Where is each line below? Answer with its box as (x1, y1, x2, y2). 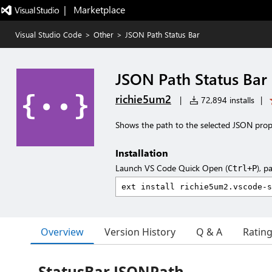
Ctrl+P (228, 163, 257, 173)
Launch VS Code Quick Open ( (115, 162, 228, 174)
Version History (104, 225, 175, 239)
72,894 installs (199, 94, 254, 106)
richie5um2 (115, 92, 171, 106)
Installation (115, 146, 168, 159)
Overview (41, 225, 84, 239)
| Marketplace (63, 3, 125, 16)
